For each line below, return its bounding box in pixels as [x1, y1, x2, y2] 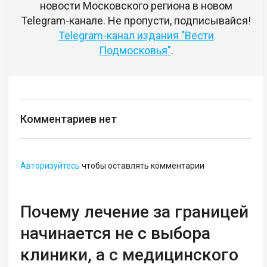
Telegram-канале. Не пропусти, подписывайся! [21, 14, 252, 27]
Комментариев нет [20, 112, 117, 125]
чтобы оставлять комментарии [80, 160, 205, 170]
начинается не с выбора [20, 223, 211, 243]
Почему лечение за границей [20, 201, 249, 222]
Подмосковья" [98, 44, 171, 57]
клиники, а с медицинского [20, 244, 239, 265]
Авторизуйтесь [20, 160, 80, 170]
